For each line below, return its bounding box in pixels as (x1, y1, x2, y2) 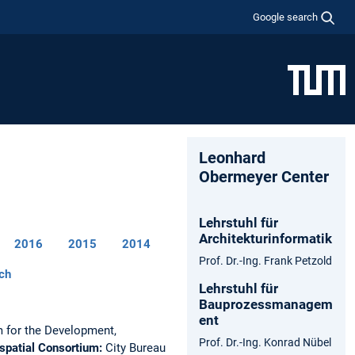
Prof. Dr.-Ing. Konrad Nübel (199, 335, 331, 349)
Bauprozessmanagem (199, 296, 333, 312)
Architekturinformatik (199, 230, 332, 246)
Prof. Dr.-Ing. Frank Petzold (199, 254, 332, 267)
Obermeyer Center (199, 166, 329, 186)
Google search (253, 10, 319, 23)
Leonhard (199, 147, 265, 167)
